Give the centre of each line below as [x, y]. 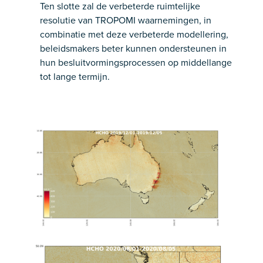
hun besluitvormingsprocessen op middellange [136, 62]
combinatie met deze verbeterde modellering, [134, 34]
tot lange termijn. [75, 76]
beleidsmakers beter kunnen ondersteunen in [133, 48]
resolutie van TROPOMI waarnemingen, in [126, 20]
